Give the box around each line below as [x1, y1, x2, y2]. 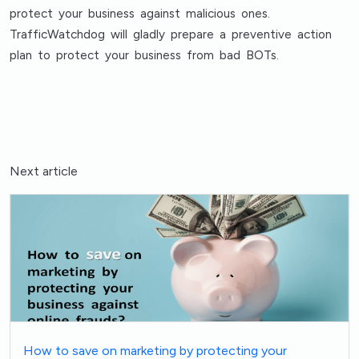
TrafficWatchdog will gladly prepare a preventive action [10, 27, 333, 42]
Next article [10, 163, 78, 179]
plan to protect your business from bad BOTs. [10, 48, 280, 63]
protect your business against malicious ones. [10, 6, 271, 21]
